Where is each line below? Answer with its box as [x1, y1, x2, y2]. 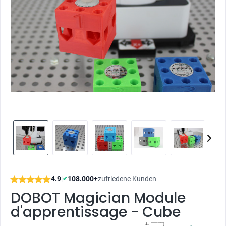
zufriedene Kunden [98, 175, 156, 183]
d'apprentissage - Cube [11, 202, 181, 222]
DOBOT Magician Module [11, 188, 186, 208]
